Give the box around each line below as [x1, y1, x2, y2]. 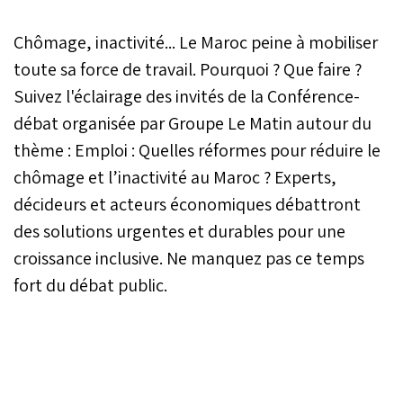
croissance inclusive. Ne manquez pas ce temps [13, 246, 364, 270]
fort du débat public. [13, 273, 167, 297]
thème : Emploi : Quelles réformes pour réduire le [13, 138, 381, 162]
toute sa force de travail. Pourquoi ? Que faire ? [13, 57, 362, 81]
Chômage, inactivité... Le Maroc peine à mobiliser [13, 30, 378, 54]
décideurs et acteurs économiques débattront [13, 192, 361, 216]
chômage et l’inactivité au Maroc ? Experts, [13, 165, 336, 189]
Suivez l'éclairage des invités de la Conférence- [13, 84, 360, 108]
